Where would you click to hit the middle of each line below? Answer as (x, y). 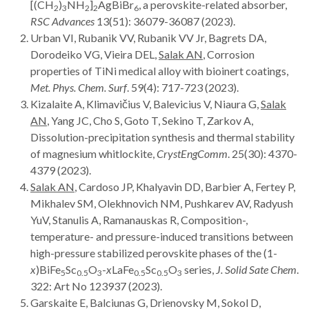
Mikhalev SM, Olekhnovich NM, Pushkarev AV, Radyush (162, 203)
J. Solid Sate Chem (256, 269)
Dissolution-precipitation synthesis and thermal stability (162, 137)
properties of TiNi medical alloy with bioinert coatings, (159, 70)
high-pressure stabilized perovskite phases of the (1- (154, 252)
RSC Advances (63, 21)
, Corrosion (229, 54)
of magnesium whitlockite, (93, 153)
